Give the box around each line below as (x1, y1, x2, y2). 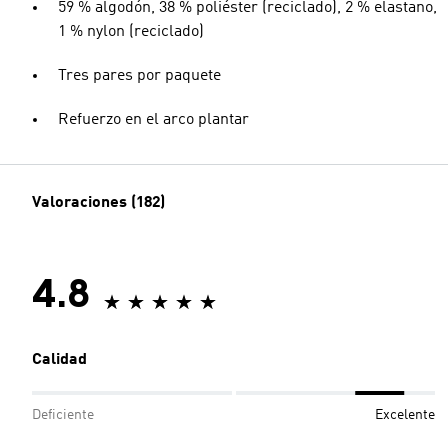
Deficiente (32, 408, 94, 422)
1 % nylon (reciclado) (58, 24, 204, 40)
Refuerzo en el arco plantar (58, 112, 249, 128)
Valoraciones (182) (32, 195, 165, 211)
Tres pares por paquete (58, 68, 221, 84)
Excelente (375, 408, 435, 422)
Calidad (32, 352, 87, 368)
